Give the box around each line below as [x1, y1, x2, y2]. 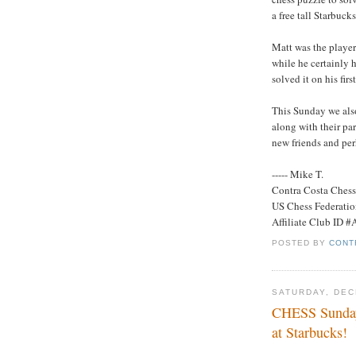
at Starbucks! [272, 323, 347, 342]
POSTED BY [272, 238, 330, 248]
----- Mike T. [272, 167, 323, 182]
